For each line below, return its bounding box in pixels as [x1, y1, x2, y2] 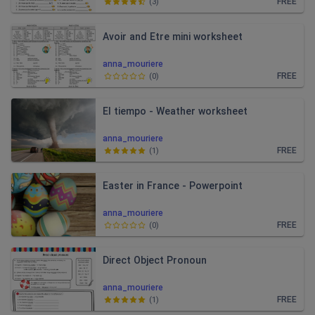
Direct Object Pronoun [103, 255, 207, 266]
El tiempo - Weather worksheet [103, 105, 247, 117]
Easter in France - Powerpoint [103, 180, 243, 191]
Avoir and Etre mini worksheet [103, 31, 243, 42]
